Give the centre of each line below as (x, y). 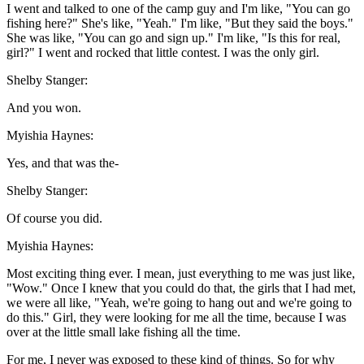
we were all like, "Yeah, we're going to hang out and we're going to (179, 303)
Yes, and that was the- (63, 163)
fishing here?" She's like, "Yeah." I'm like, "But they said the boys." (180, 24)
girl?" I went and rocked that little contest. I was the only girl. (163, 53)
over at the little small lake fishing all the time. (123, 332)
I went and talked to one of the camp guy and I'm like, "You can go (178, 9)
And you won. (44, 108)
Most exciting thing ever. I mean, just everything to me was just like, (181, 274)
